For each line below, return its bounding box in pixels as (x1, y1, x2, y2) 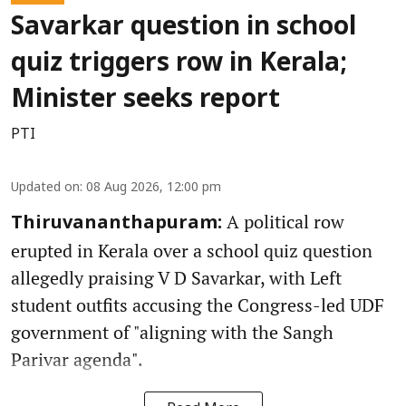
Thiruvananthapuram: (11, 213, 222, 236)
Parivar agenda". (11, 347, 143, 372)
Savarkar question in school (11, 13, 356, 44)
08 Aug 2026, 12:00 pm (86, 180, 221, 197)
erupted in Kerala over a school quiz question (11, 238, 372, 264)
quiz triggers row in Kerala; (11, 49, 347, 81)
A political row (222, 209, 344, 235)
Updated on (11, 180, 80, 197)
